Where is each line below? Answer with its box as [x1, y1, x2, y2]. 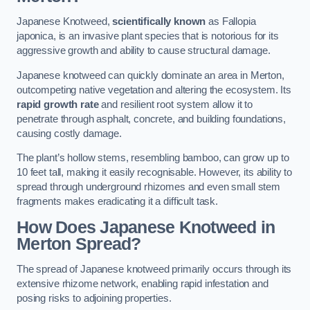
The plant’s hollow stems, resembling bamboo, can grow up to [17, 152, 289, 164]
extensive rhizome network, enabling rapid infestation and [17, 278, 268, 290]
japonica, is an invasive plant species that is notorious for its [17, 30, 279, 42]
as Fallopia [206, 16, 256, 28]
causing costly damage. [17, 127, 125, 139]
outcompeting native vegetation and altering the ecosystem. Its [17, 84, 291, 95]
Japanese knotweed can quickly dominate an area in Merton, [17, 69, 284, 81]
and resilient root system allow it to [98, 98, 253, 110]
